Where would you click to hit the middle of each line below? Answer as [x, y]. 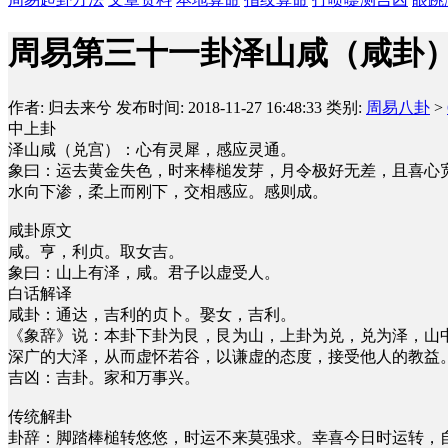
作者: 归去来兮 [60, 107]
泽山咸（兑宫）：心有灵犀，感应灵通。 [152, 149]
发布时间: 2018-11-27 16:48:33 [219, 107]
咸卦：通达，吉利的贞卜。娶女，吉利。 [152, 314]
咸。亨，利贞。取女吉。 [96, 251]
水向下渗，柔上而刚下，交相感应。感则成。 [168, 191]
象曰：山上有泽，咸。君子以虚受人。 [144, 272]
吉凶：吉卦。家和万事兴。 [104, 377]
